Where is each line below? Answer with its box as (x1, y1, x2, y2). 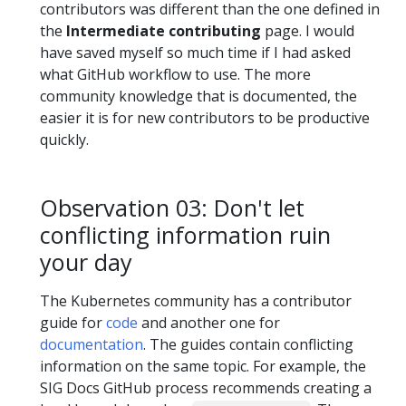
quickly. (40, 129, 89, 150)
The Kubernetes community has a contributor (40, 291, 352, 311)
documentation (40, 334, 143, 354)
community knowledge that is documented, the (40, 85, 357, 106)
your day (40, 246, 132, 277)
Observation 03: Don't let (40, 191, 304, 223)
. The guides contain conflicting (143, 334, 353, 354)
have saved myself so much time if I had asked (40, 42, 351, 63)
